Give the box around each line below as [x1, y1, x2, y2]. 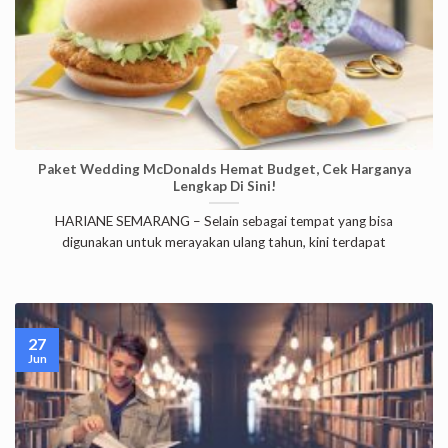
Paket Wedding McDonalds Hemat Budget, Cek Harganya [37, 161, 411, 178]
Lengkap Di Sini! [172, 178, 276, 195]
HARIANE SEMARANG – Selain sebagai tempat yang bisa [55, 212, 393, 229]
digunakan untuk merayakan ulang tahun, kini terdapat [62, 233, 386, 250]
